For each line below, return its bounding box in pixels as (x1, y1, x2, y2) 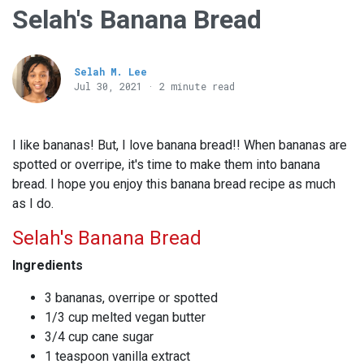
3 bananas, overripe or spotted (45, 290, 218, 306)
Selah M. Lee (74, 65, 147, 79)
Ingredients (12, 258, 83, 274)
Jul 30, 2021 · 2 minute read (74, 80, 235, 93)
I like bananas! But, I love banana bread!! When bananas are (12, 137, 347, 154)
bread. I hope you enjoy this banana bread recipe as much (12, 176, 336, 193)
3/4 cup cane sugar (45, 329, 154, 345)
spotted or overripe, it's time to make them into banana (12, 157, 320, 173)
